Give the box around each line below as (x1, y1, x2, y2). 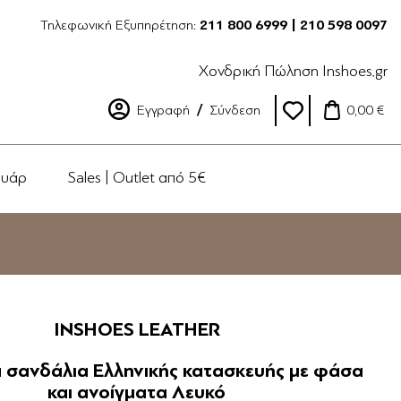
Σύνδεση (209, 102, 260, 118)
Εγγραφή (137, 102, 190, 118)
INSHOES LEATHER (53, 318, 220, 341)
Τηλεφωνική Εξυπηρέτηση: (40, 17, 200, 33)
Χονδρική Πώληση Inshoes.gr (199, 62, 388, 80)
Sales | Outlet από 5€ (68, 168, 206, 186)
